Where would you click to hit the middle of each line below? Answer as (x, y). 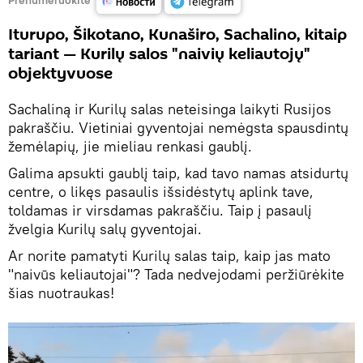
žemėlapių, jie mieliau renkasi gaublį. (130, 146)
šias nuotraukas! (61, 293)
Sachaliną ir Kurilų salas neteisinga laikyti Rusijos (170, 109)
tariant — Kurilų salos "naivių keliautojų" (159, 54)
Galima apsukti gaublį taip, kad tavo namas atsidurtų (178, 173)
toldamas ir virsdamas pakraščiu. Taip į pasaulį (160, 210)
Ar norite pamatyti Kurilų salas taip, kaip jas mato (169, 256)
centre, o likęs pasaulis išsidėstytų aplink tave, (161, 192)
